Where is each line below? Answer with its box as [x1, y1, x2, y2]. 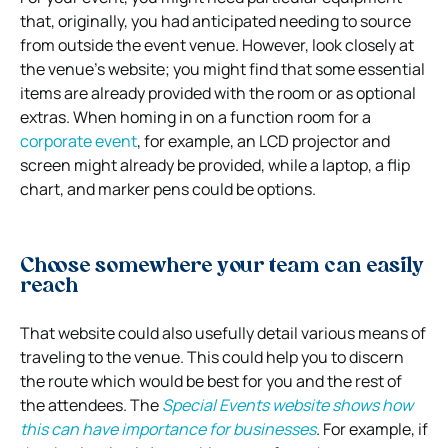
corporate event [20, 129, 137, 152]
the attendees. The [20, 393, 162, 416]
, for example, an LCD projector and [137, 129, 390, 152]
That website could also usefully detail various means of [20, 321, 426, 344]
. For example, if [316, 417, 428, 440]
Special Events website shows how [162, 393, 413, 416]
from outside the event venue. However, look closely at [20, 33, 414, 56]
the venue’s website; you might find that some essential [20, 57, 425, 80]
